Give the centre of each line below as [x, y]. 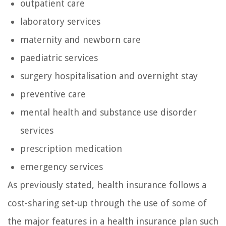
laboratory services [60, 22]
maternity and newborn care [80, 40]
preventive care [53, 94]
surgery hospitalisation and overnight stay [109, 76]
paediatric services [59, 58]
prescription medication [71, 149]
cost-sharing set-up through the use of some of [107, 203]
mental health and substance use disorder [108, 112]
